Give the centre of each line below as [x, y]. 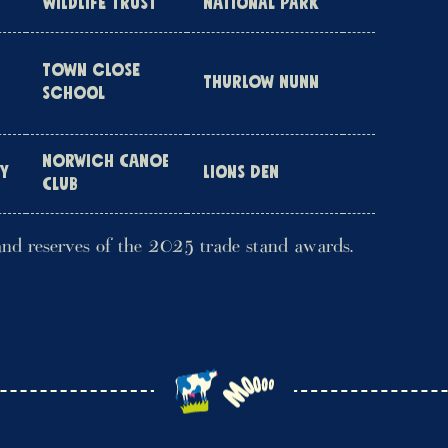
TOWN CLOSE [91, 71]
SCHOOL [73, 94]
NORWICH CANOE [105, 162]
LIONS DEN [241, 173]
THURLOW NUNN [261, 83]
